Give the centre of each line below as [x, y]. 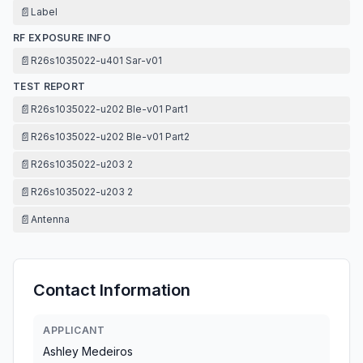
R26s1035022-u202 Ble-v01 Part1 [109, 109]
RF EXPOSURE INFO [62, 38]
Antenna [50, 219]
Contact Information [112, 290]
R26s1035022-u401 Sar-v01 [96, 60]
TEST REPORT [49, 86]
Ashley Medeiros [88, 351]
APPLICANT [74, 330]
